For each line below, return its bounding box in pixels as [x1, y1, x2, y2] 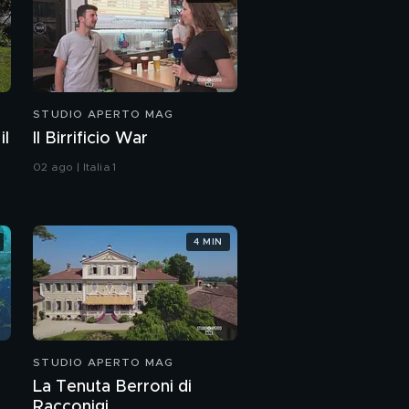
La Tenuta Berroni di [33, 379, 192, 395]
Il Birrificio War [33, 131, 148, 147]
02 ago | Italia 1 [33, 162, 117, 173]
